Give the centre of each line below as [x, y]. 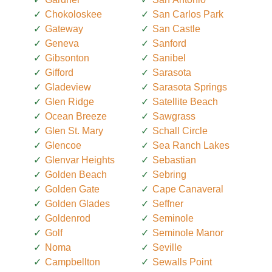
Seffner [168, 204]
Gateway [64, 29]
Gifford [59, 73]
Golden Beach [76, 175]
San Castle [176, 29]
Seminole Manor [188, 233]
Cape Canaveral [188, 189]
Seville [167, 248]
